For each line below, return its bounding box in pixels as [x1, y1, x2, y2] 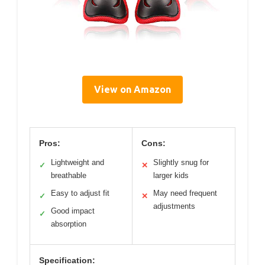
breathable [51, 171, 86, 180]
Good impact [51, 206, 95, 215]
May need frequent [153, 189, 217, 198]
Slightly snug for [153, 158, 209, 167]
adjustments [153, 202, 195, 211]
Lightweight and [51, 158, 104, 167]
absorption [51, 219, 86, 228]
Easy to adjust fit [51, 189, 109, 198]
